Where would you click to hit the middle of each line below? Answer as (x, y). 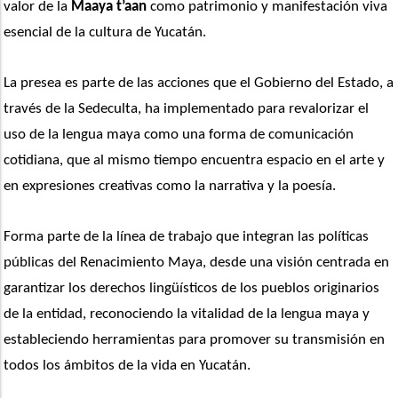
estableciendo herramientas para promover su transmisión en (195, 340)
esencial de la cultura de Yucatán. (105, 33)
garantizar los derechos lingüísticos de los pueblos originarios (192, 289)
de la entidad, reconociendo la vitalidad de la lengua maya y (187, 314)
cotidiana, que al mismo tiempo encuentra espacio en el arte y (195, 161)
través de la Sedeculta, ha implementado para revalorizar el (187, 109)
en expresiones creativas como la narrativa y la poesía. (170, 187)
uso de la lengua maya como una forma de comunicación (179, 135)
